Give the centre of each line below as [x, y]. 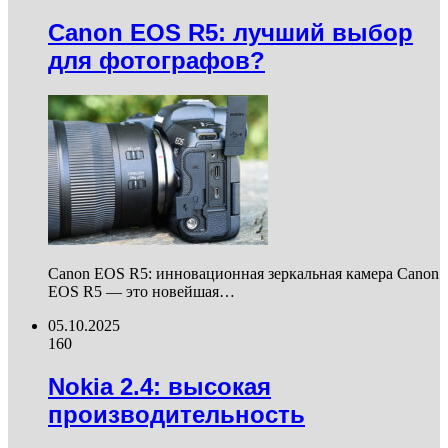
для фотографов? [156, 61]
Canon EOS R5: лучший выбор [230, 33]
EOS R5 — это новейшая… [141, 292]
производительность [176, 415]
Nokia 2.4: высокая [159, 387]
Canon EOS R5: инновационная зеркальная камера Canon [243, 274]
